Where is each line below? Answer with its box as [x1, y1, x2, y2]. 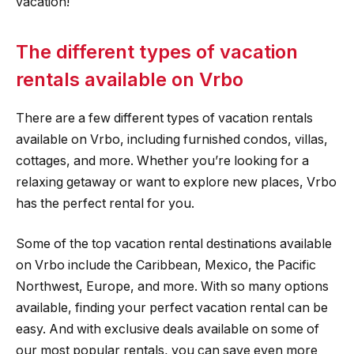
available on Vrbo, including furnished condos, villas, [16, 131, 328, 147]
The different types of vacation [16, 40, 298, 63]
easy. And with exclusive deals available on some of [16, 322, 319, 337]
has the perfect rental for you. [16, 195, 194, 211]
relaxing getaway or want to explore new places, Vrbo [16, 174, 337, 190]
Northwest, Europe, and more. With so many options [16, 279, 329, 295]
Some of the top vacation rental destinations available [16, 236, 332, 252]
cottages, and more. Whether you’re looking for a [16, 153, 309, 168]
